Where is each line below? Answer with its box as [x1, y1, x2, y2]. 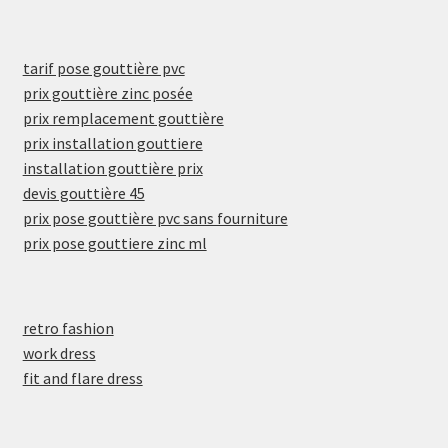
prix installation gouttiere [22, 133, 203, 154]
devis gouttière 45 [22, 183, 145, 204]
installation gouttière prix [22, 158, 203, 179]
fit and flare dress [22, 367, 143, 388]
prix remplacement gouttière [22, 108, 224, 129]
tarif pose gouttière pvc [22, 58, 185, 79]
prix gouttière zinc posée [22, 83, 193, 104]
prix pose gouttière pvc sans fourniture [22, 208, 288, 229]
